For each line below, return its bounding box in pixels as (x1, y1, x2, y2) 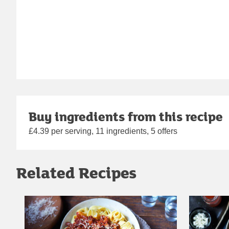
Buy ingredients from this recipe (29, 107, 223, 126)
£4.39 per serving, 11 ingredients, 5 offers (29, 127, 177, 136)
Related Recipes (16, 162, 136, 184)
